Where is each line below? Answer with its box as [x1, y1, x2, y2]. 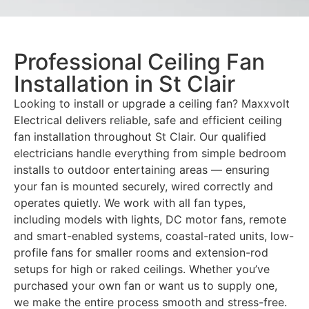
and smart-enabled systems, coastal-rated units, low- [14, 229, 294, 243]
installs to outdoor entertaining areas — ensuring [14, 163, 270, 177]
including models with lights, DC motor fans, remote [14, 212, 286, 227]
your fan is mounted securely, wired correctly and [14, 179, 273, 194]
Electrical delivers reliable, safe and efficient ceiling [14, 113, 282, 128]
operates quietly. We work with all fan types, [14, 196, 246, 210]
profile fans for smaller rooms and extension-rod [14, 246, 268, 260]
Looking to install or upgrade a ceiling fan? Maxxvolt [14, 97, 290, 111]
